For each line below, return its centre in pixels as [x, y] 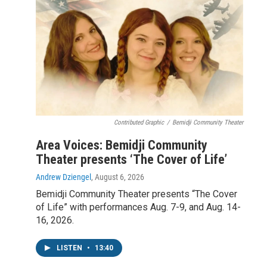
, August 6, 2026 [118, 177]
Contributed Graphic [139, 123]
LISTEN [70, 248]
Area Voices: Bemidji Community [122, 145]
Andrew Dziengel [63, 177]
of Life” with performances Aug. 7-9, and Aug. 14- [138, 207]
